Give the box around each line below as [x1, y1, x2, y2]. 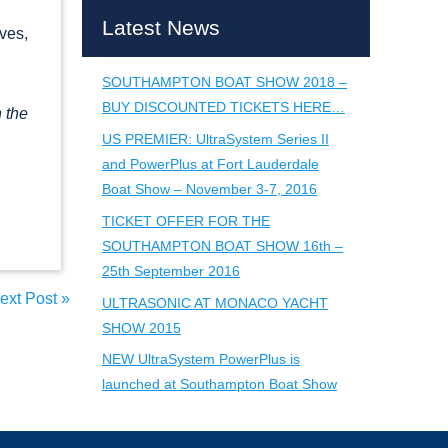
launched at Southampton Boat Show [102, 376, 337, 393]
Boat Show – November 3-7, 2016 [102, 181, 317, 198]
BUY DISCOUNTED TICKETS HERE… [102, 99, 345, 116]
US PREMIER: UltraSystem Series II [102, 131, 329, 148]
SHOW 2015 [102, 319, 181, 336]
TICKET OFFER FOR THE [102, 212, 270, 229]
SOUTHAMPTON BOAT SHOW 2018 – [102, 74, 347, 91]
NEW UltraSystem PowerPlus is [102, 351, 300, 368]
